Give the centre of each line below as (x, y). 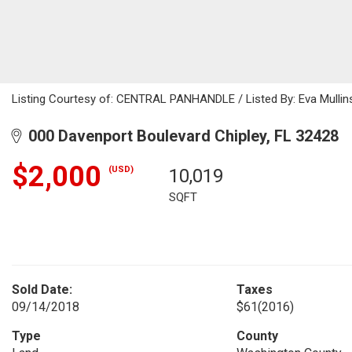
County (257, 336)
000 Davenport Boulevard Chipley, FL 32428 (180, 136)
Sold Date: (42, 290)
